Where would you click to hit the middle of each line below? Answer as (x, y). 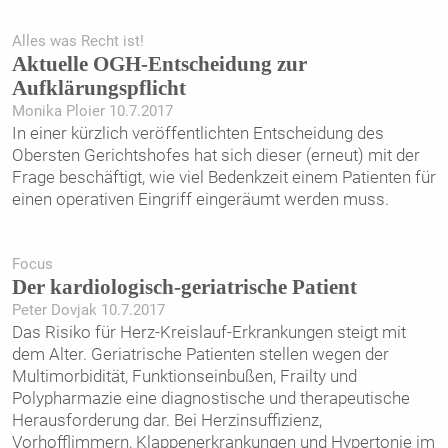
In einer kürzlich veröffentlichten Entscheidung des (197, 133)
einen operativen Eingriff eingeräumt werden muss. (200, 199)
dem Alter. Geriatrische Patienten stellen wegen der (200, 353)
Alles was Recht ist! (77, 41)
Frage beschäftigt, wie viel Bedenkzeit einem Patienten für (223, 177)
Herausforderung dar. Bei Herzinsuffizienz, (166, 419)
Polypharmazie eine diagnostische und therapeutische (210, 397)
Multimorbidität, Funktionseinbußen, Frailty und (184, 375)
